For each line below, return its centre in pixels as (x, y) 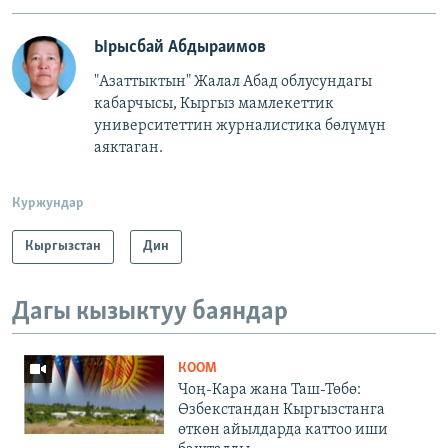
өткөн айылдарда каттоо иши (283, 430)
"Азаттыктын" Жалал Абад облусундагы (233, 81)
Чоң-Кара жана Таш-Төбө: (269, 390)
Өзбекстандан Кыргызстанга (281, 410)
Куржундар (48, 203)
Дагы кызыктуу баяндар (150, 312)
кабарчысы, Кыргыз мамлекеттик (214, 103)
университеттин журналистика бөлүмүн (240, 125)
